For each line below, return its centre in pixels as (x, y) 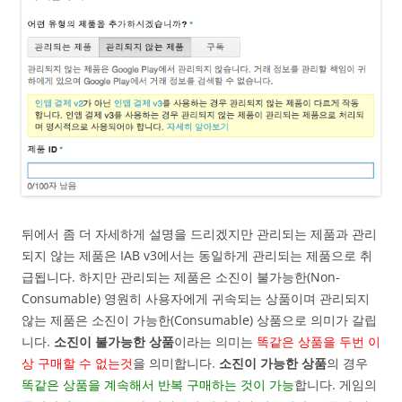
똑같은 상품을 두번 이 (319, 341)
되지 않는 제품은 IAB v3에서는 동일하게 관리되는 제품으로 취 (197, 255)
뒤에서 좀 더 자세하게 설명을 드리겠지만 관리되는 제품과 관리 (199, 233)
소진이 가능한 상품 (273, 363)
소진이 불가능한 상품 (114, 341)
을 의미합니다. (176, 363)
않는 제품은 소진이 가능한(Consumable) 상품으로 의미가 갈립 (199, 319)
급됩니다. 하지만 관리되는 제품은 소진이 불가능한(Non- (181, 276)
